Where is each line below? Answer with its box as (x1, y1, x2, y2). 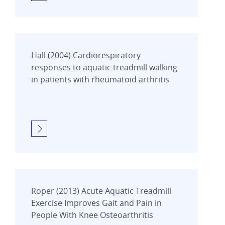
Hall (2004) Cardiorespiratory (31, 49, 141, 61)
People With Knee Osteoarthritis (31, 209, 153, 220)
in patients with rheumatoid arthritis (31, 73, 169, 85)
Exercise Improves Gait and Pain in (31, 197, 162, 208)
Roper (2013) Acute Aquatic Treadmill (31, 185, 171, 196)
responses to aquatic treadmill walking (31, 61, 177, 73)
